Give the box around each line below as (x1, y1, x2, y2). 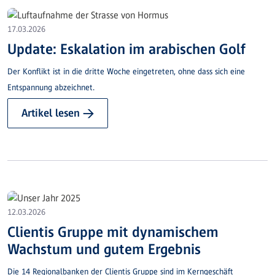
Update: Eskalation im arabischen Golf (7, 40, 246, 57)
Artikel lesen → (21, 106, 94, 119)
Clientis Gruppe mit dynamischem (7, 223, 219, 240)
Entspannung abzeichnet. (7, 82, 95, 92)
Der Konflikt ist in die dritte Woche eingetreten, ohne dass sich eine (7, 66, 245, 76)
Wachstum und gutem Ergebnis (7, 240, 201, 257)
